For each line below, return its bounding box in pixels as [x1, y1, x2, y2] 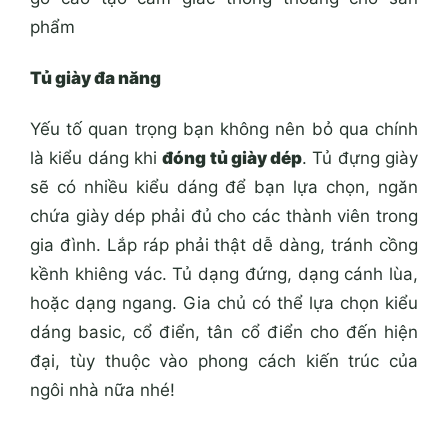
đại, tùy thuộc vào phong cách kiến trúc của [30, 351, 418, 372]
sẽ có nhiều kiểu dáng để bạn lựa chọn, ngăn [30, 177, 418, 198]
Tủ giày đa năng [30, 68, 161, 89]
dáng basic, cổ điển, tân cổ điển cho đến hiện [30, 322, 418, 343]
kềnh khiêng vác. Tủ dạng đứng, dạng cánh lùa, [30, 264, 418, 285]
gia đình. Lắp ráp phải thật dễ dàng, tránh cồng [30, 235, 418, 256]
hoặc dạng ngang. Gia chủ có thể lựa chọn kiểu [30, 293, 418, 314]
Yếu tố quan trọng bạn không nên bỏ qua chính [30, 119, 418, 140]
